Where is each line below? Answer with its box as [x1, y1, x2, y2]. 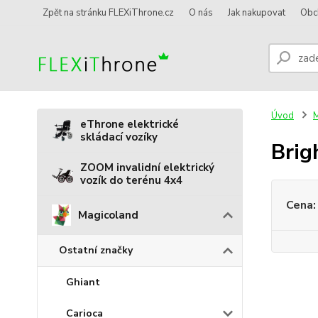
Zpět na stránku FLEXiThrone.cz [43, 6, 174, 19]
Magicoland [77, 208, 138, 222]
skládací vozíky [80, 130, 158, 144]
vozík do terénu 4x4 [80, 173, 182, 187]
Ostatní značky [59, 243, 133, 257]
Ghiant [66, 275, 100, 289]
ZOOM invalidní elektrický [80, 160, 214, 175]
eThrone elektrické [80, 117, 179, 131]
